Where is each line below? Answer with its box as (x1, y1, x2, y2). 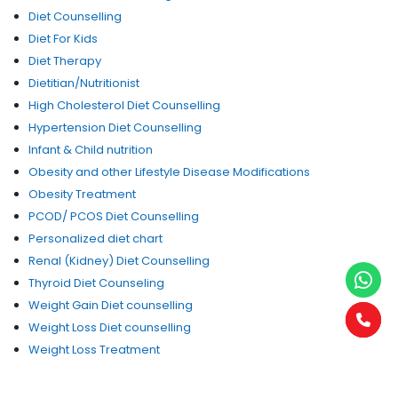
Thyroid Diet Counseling (28, 275, 164, 292)
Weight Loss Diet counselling (28, 319, 191, 337)
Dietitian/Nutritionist (28, 75, 139, 92)
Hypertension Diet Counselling (28, 119, 202, 137)
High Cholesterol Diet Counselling (28, 97, 220, 115)
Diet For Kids (28, 30, 98, 48)
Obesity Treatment (28, 186, 136, 203)
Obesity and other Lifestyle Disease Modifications (28, 163, 310, 181)
